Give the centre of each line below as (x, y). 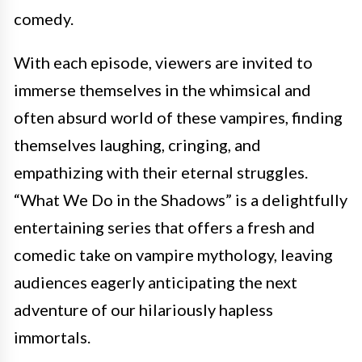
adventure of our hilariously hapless (143, 309)
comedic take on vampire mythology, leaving (173, 255)
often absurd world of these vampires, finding (178, 117)
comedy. (44, 19)
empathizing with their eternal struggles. (161, 172)
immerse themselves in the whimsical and (162, 90)
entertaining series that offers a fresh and (164, 227)
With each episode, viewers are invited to (163, 62)
